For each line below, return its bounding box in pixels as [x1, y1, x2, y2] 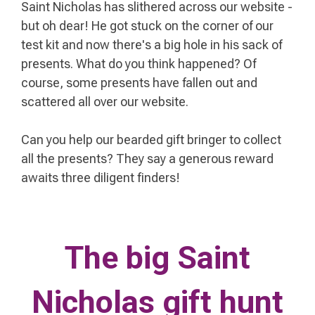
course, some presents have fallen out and [21, 75, 257, 91]
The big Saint [65, 239, 250, 277]
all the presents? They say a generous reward [21, 151, 274, 167]
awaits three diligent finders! [21, 170, 180, 186]
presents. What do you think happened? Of [21, 56, 256, 72]
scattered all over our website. [21, 94, 188, 110]
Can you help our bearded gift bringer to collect [21, 132, 281, 148]
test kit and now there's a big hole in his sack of [21, 37, 282, 53]
